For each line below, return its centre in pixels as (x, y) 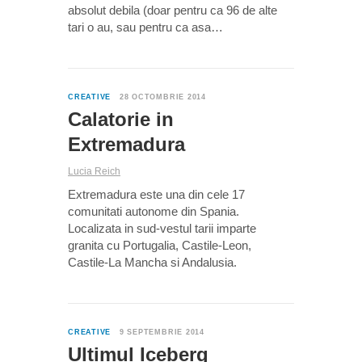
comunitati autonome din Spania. (154, 212)
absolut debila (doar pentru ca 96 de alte (173, 11)
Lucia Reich (94, 172)
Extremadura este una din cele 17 (156, 195)
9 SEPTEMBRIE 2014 (162, 333)
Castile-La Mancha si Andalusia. (152, 263)
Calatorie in (121, 120)
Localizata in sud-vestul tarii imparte (162, 229)
